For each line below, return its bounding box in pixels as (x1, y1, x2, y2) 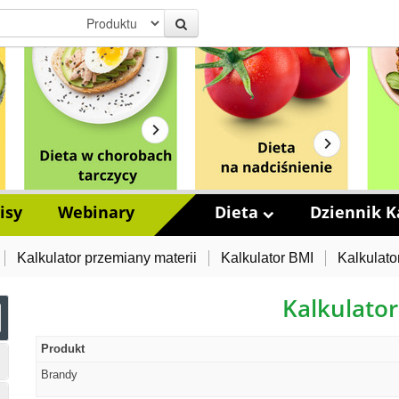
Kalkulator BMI (221, 250, 313, 265)
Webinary (57, 201, 134, 223)
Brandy (41, 368, 77, 381)
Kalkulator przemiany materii (17, 250, 197, 265)
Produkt (41, 342, 85, 355)
